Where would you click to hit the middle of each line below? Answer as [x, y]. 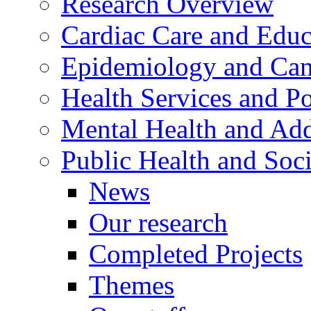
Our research [158, 222]
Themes [132, 285]
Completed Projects [196, 254]
